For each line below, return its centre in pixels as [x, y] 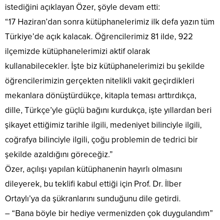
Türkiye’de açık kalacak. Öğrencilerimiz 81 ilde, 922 [99, 36]
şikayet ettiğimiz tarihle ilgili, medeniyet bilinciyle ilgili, [103, 125]
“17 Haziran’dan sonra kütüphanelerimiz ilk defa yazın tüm [110, 22]
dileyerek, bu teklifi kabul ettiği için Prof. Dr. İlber [93, 184]
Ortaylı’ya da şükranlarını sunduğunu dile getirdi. [93, 198]
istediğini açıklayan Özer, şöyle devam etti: [82, 7]
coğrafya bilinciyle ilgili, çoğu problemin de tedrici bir [101, 139]
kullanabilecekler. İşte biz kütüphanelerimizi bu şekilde [105, 66]
